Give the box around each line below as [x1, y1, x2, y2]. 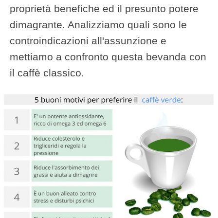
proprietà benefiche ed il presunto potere [10, 3, 199, 14]
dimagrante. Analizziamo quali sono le [10, 19, 187, 30]
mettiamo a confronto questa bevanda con [10, 51, 206, 62]
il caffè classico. [10, 67, 84, 78]
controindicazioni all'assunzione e [10, 35, 166, 46]
